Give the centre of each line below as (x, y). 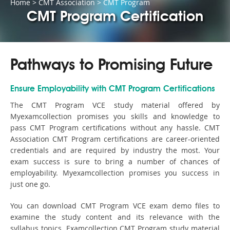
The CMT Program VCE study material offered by (115, 105)
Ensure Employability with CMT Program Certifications (113, 90)
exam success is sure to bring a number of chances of (115, 162)
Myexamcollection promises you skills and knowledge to (115, 117)
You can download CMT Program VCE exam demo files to (115, 206)
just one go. (30, 184)
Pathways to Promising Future (111, 66)
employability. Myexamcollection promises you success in (115, 173)
